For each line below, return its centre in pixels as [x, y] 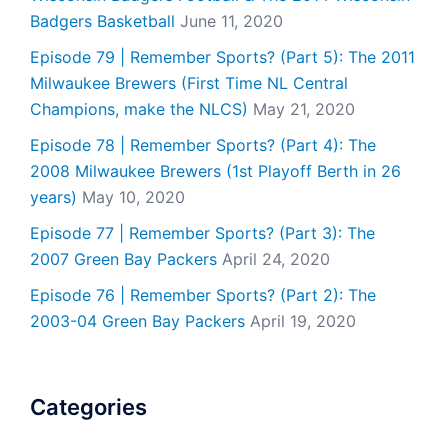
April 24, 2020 [276, 259]
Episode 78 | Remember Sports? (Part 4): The [203, 145]
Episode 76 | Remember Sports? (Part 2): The [203, 295]
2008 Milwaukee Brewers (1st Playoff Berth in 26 [215, 171]
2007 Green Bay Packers [123, 259]
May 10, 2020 [133, 197]
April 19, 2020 [303, 321]
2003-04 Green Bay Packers [137, 321]
